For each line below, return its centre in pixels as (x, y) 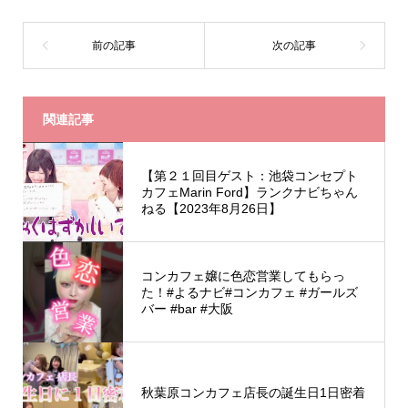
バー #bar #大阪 (187, 309)
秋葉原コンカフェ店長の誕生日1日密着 (253, 393)
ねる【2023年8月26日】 (211, 209)
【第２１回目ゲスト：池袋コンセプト (249, 176)
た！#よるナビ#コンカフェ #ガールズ (249, 292)
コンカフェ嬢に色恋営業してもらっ (243, 276)
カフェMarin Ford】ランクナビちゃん (249, 192)
